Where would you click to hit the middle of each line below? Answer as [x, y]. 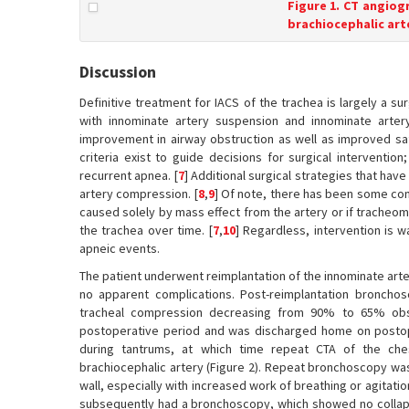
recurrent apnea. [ [129, 175]
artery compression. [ [139, 194]
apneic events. [120, 248]
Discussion [118, 72]
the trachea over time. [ [146, 230]
